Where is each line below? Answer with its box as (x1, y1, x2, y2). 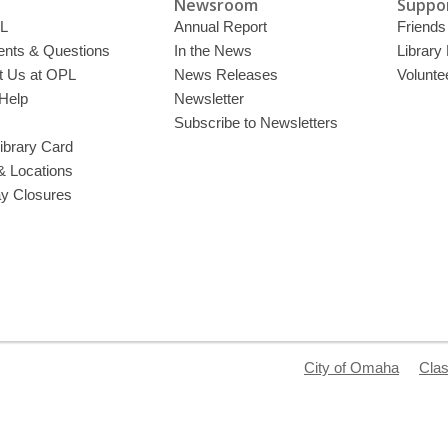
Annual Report (174, 18, 268, 36)
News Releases (174, 66, 279, 84)
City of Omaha (304, 359, 399, 377)
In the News (174, 42, 253, 60)
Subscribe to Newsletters (174, 114, 339, 132)
